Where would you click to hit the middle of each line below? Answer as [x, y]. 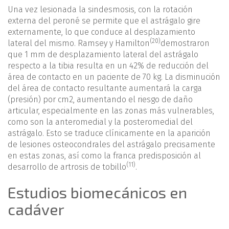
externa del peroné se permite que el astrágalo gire [104, 21]
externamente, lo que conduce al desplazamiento [101, 32]
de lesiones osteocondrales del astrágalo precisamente [111, 145]
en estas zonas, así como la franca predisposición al [104, 156]
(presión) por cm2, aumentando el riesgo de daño [100, 100]
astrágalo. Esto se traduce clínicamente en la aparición [109, 133]
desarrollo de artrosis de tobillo [67, 167]
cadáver [36, 209]
